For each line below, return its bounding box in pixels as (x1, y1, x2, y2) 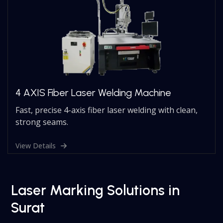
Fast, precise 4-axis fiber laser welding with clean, (15, 105, 198, 116)
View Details (15, 141, 56, 151)
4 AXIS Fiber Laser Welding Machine (15, 87, 172, 99)
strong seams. (15, 116, 69, 128)
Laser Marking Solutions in (11, 182, 180, 199)
